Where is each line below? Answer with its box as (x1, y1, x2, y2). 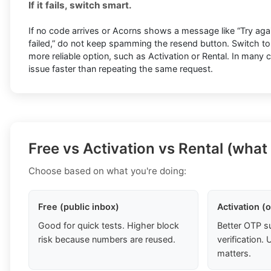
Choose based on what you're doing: (28, 165, 186, 177)
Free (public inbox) (38, 201, 119, 212)
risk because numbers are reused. (38, 234, 175, 245)
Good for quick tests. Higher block (38, 220, 179, 231)
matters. (217, 248, 251, 259)
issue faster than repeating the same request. (28, 64, 213, 74)
